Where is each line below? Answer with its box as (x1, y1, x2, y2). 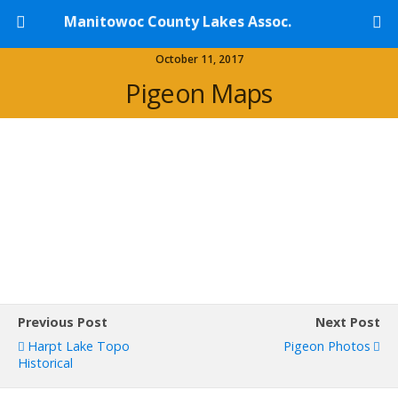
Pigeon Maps (125, 76, 273, 110)
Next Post (315, 314, 380, 330)
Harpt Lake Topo (28, 338, 130, 354)
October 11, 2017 (155, 52, 243, 67)
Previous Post (18, 314, 107, 330)
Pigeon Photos (283, 338, 370, 354)
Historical (18, 354, 73, 371)
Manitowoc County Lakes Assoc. (63, 12, 291, 31)
